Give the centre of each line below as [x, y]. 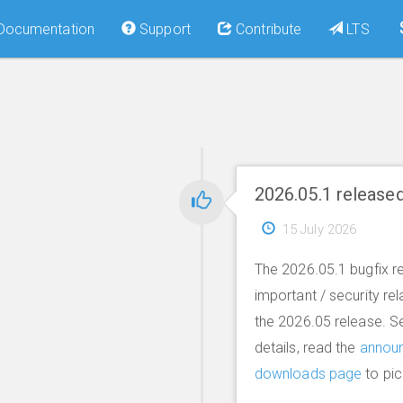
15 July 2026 [319, 229]
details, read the [307, 348]
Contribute [267, 29]
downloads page [308, 374]
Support [163, 29]
